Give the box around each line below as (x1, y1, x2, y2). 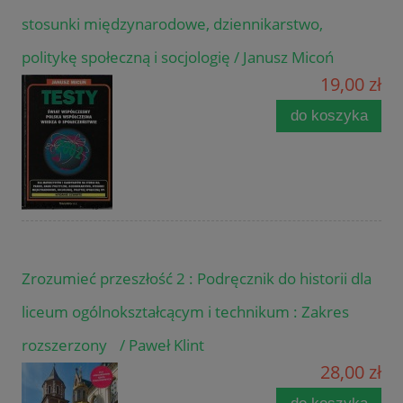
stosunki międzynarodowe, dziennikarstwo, (22, 13, 323, 35)
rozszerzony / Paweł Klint (22, 335, 217, 356)
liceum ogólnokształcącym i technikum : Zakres (22, 301, 349, 323)
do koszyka (290, 107, 368, 124)
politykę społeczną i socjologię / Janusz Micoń (22, 47, 334, 68)
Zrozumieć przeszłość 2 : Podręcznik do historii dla (22, 268, 372, 290)
